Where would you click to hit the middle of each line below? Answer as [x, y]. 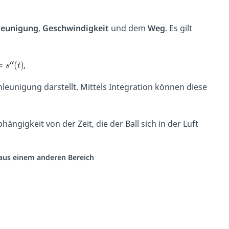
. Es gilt [178, 28]
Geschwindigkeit [75, 28]
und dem [128, 28]
